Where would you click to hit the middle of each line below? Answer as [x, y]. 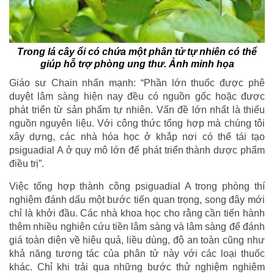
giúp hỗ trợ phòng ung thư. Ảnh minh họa [137, 64]
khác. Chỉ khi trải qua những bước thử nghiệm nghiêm [137, 267]
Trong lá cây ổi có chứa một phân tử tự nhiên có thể [137, 51]
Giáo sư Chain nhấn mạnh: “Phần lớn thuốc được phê [137, 83]
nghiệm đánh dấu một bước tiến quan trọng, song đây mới [137, 199]
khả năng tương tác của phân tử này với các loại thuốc [137, 253]
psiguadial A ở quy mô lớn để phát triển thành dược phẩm [137, 150]
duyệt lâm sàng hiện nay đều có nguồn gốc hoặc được [137, 96]
